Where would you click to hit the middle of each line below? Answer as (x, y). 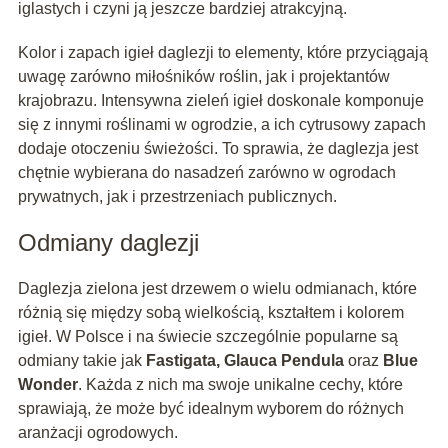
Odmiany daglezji (108, 242)
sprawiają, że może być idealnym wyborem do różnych (210, 408)
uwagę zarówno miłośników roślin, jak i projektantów (203, 76)
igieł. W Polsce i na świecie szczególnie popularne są (207, 336)
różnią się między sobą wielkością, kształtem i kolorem (210, 312)
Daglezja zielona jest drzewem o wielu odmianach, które (217, 288)
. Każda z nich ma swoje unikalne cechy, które (240, 384)
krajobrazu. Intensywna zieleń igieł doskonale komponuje (220, 100)
